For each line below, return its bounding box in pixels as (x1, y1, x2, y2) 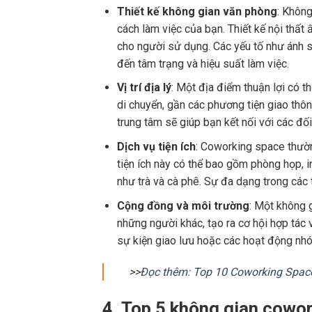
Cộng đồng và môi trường (116, 198, 249, 212)
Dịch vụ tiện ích (116, 140, 196, 154)
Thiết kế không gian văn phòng (116, 4, 277, 18)
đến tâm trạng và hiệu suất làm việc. (116, 56, 289, 70)
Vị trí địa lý (116, 81, 171, 95)
